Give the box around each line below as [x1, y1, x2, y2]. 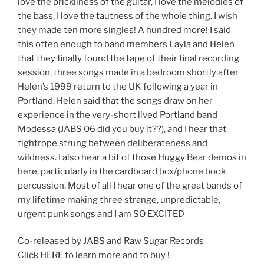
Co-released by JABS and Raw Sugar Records [18, 236, 204, 247]
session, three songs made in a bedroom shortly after [18, 67, 239, 78]
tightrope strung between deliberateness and [18, 137, 207, 148]
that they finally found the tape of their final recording [18, 52, 239, 64]
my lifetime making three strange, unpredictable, [18, 194, 220, 205]
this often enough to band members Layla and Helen [18, 38, 235, 49]
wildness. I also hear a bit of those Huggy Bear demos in [18, 151, 246, 163]
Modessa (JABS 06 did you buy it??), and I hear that [18, 123, 226, 134]
